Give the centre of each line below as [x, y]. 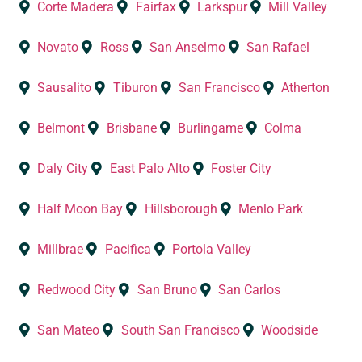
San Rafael [278, 47]
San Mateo [69, 330]
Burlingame [210, 128]
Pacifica [128, 249]
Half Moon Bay [80, 208]
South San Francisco [180, 330]
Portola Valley [211, 249]
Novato [58, 47]
